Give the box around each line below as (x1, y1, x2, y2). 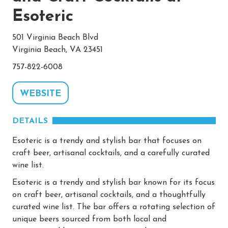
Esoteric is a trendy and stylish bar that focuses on (12, 136, 202, 145)
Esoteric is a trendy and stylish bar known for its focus (12, 178, 215, 187)
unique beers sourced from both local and (12, 215, 166, 223)
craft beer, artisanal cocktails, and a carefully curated (12, 149, 210, 157)
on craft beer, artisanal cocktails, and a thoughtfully (12, 190, 206, 199)
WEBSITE (20, 89, 61, 99)
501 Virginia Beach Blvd (12, 33, 98, 42)
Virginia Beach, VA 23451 (12, 45, 103, 54)
